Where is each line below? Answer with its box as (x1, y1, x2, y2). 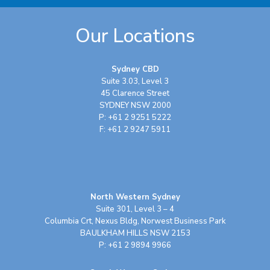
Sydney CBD (111, 63, 159, 75)
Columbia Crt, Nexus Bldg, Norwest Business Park (44, 215, 226, 227)
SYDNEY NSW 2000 (99, 99, 171, 111)
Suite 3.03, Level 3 (101, 75, 169, 87)
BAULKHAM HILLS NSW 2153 (80, 227, 190, 239)
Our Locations (75, 22, 195, 49)
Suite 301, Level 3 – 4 (95, 203, 174, 215)
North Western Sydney (90, 191, 180, 202)
